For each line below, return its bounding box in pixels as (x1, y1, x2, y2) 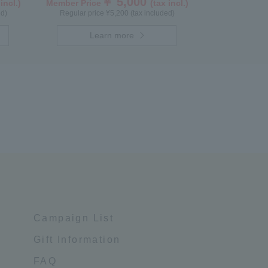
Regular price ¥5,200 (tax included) (60, 9, 175, 17)
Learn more (90, 31, 135, 40)
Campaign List (33, 213, 114, 223)
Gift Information (33, 234, 121, 245)
